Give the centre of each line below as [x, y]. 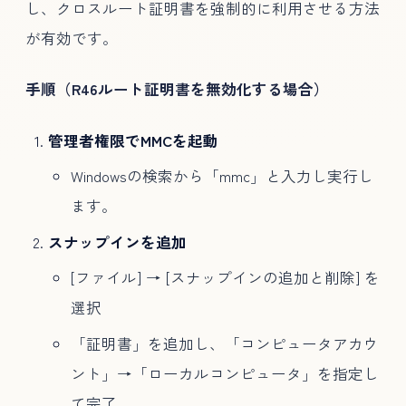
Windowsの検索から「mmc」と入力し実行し [222, 176]
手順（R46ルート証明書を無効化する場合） [177, 89]
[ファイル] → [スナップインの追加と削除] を [225, 278]
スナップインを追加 [117, 242]
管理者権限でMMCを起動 [133, 140]
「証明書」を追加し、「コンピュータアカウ [224, 343]
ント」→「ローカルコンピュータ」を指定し [224, 373]
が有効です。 [72, 39]
